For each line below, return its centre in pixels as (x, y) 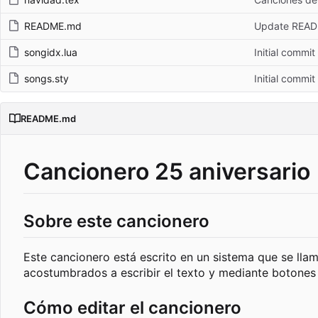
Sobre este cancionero (116, 221)
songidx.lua (51, 53)
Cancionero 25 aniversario (167, 172)
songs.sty (46, 79)
